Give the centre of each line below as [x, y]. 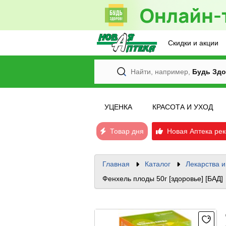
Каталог [158, 164]
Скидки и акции [193, 43]
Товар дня [125, 131]
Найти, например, [160, 72]
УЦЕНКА [118, 107]
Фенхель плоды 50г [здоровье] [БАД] [163, 179]
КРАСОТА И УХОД [183, 107]
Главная [116, 164]
